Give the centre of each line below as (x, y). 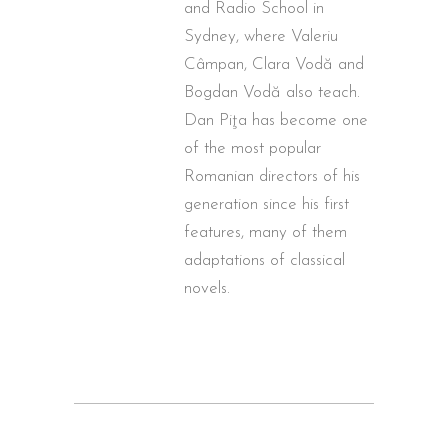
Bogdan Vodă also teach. (272, 92)
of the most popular (252, 148)
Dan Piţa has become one (276, 120)
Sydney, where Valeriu (261, 36)
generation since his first (266, 204)
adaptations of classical (264, 260)
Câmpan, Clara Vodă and (274, 64)
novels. (207, 288)
